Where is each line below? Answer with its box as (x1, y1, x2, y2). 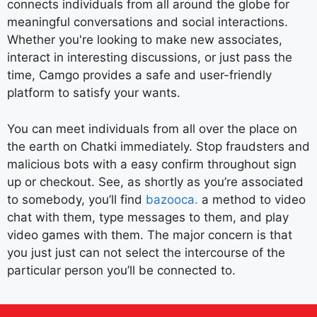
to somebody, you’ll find (7, 192, 146, 207)
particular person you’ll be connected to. (7, 263, 236, 277)
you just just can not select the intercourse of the (7, 245, 285, 260)
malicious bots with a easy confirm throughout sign (7, 156, 296, 171)
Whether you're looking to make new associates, (7, 33, 282, 47)
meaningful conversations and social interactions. (7, 15, 288, 29)
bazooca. (146, 192, 198, 207)
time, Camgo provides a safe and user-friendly (7, 68, 272, 82)
